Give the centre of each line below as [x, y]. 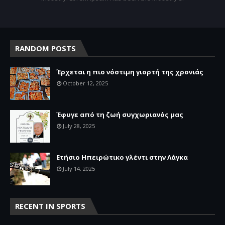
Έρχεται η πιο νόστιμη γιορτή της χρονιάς [130, 72]
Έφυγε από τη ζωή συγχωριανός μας [120, 115]
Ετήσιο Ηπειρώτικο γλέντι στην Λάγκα [122, 157]
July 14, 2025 [79, 168]
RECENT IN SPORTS [50, 206]
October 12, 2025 [85, 83]
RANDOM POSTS [45, 48]
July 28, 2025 [79, 126]
